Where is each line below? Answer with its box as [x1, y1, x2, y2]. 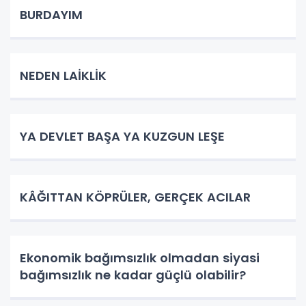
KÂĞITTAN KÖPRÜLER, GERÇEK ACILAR [20, 189, 251, 206]
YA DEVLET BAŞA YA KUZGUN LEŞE [20, 128, 225, 145]
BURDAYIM [20, 6, 86, 23]
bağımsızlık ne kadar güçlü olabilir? [20, 266, 246, 283]
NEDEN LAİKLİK [20, 67, 110, 84]
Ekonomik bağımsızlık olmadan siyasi [20, 249, 260, 266]
